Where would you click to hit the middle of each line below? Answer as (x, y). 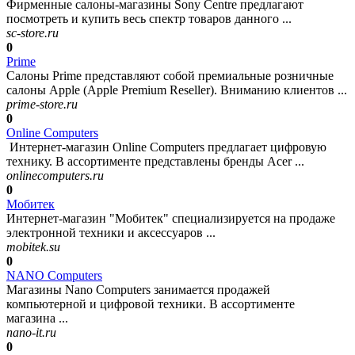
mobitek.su (33, 247)
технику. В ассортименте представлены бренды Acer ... (155, 162)
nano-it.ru (31, 333)
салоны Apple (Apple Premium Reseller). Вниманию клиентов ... (177, 90)
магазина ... (37, 319)
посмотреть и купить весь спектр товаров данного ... (149, 19)
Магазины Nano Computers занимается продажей (138, 290)
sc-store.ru (32, 33)
